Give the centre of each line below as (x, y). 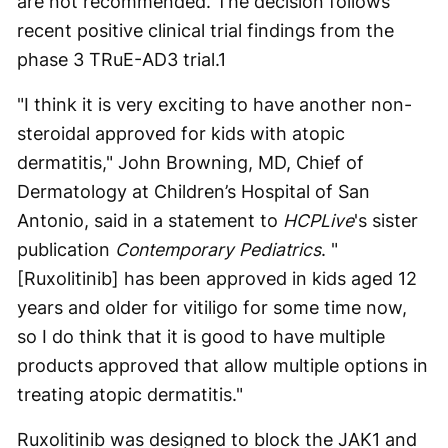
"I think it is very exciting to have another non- (214, 104)
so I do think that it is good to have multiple (201, 336)
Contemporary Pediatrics (218, 249)
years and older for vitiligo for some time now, (212, 307)
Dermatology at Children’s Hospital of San (193, 191)
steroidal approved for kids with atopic (181, 133)
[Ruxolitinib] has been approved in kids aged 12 (217, 278)
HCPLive (318, 220)
